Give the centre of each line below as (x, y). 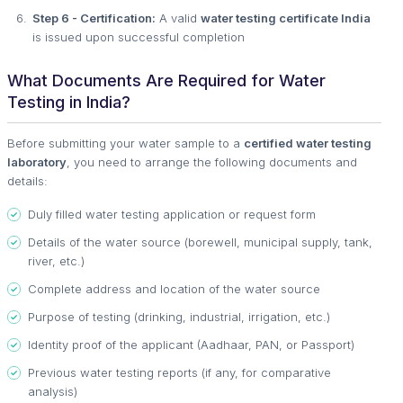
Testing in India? (69, 102)
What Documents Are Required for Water (166, 81)
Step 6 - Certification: (94, 18)
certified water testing (308, 143)
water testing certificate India (286, 18)
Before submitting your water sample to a (125, 143)
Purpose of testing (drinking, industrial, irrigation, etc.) (179, 317)
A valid (178, 18)
